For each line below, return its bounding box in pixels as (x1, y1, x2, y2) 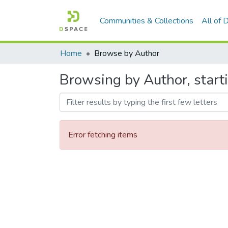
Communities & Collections (100, 15, 194, 26)
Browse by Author (94, 48, 159, 59)
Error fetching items (68, 129, 137, 140)
